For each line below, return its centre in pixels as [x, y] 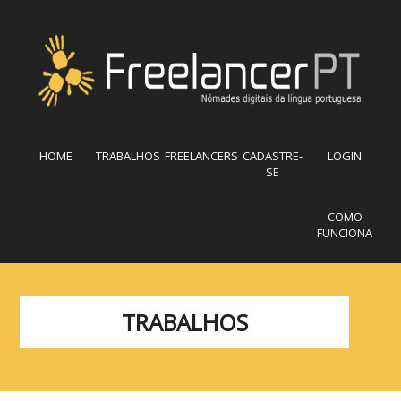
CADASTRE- [273, 155]
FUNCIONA [345, 232]
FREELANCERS [201, 155]
